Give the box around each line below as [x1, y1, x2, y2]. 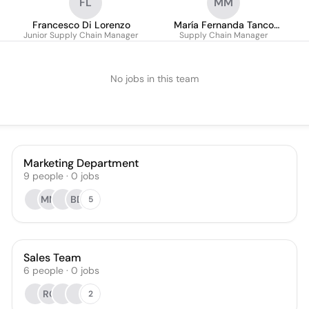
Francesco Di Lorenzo [32, 19, 130, 31]
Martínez [203, 30, 243, 42]
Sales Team [23, 250, 82, 265]
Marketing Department [23, 156, 139, 170]
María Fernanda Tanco [173, 19, 274, 31]
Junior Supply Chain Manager [23, 30, 139, 41]
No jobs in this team [110, 72, 199, 85]
